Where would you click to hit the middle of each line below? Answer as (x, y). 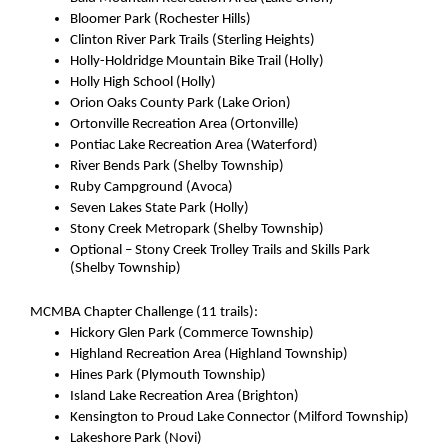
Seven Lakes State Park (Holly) (160, 209)
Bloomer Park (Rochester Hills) (161, 20)
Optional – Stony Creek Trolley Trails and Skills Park (220, 251)
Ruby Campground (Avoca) (152, 188)
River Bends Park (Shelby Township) (177, 167)
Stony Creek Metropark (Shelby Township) (197, 230)
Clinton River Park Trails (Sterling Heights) (193, 41)
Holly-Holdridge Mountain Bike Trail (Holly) (197, 62)
